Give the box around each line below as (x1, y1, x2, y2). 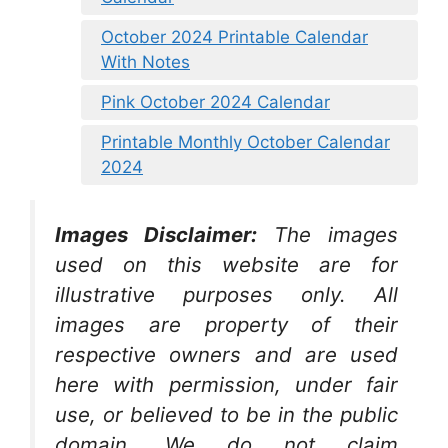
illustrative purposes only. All (55, 281, 398, 307)
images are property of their (55, 311, 398, 337)
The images (274, 221, 398, 247)
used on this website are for (55, 251, 398, 277)
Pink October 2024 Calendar (101, 91, 330, 112)
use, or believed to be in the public (55, 401, 398, 427)
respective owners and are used (55, 341, 398, 367)
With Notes (101, 51, 190, 72)
